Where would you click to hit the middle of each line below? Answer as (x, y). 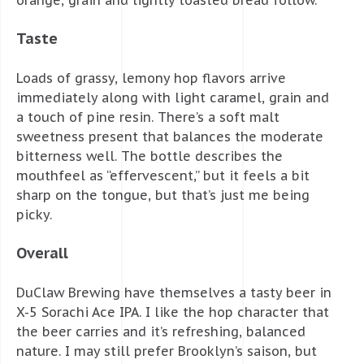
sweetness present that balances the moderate (170, 136)
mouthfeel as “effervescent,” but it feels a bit (163, 175)
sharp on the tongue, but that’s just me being (163, 195)
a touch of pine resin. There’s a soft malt (148, 117)
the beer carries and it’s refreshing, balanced (161, 331)
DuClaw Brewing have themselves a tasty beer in (174, 292)
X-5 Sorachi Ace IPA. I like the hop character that (173, 312)
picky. (34, 214)
